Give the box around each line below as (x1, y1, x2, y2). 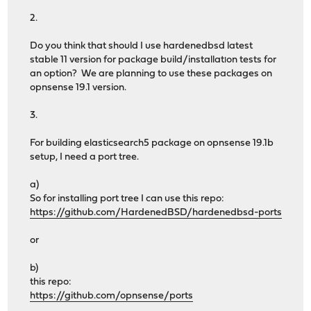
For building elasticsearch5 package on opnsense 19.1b (30, 138, 274, 149)
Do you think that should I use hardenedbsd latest (30, 41, 253, 52)
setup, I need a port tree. (30, 152, 140, 163)
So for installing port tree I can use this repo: (30, 194, 225, 205)
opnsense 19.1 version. (30, 83, 127, 94)
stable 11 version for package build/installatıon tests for (30, 55, 277, 66)
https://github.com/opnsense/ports (30, 291, 194, 302)
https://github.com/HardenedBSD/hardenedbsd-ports (30, 208, 283, 219)
